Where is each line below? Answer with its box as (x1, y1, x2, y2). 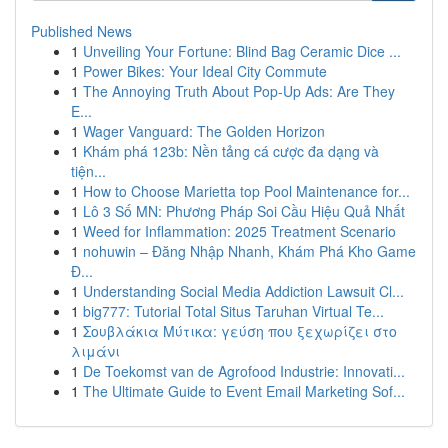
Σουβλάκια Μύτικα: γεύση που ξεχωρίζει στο (83, 321, 397, 341)
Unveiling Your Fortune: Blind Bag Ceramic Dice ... (83, 41, 401, 61)
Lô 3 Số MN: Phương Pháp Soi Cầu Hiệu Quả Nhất (83, 201, 405, 221)
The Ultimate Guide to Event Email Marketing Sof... (83, 381, 405, 401)
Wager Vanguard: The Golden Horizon (83, 121, 325, 141)
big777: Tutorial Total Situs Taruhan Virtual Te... (83, 301, 384, 321)
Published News (31, 21, 132, 41)
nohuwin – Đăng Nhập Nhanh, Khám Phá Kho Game (83, 241, 416, 261)
